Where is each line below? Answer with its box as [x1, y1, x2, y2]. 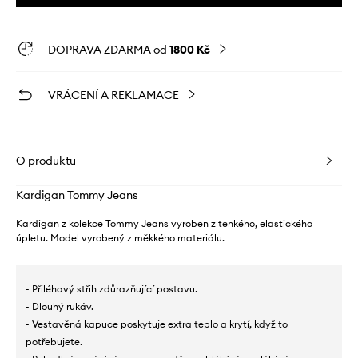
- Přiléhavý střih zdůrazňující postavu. [26, 283, 197, 296]
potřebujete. [26, 336, 82, 348]
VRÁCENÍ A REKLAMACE [48, 88, 179, 103]
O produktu [16, 153, 76, 169]
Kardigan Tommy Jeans [16, 188, 138, 203]
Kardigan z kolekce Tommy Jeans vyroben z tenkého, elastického [16, 217, 312, 230]
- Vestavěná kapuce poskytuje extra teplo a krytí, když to [26, 318, 288, 331]
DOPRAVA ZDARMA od [48, 42, 169, 58]
